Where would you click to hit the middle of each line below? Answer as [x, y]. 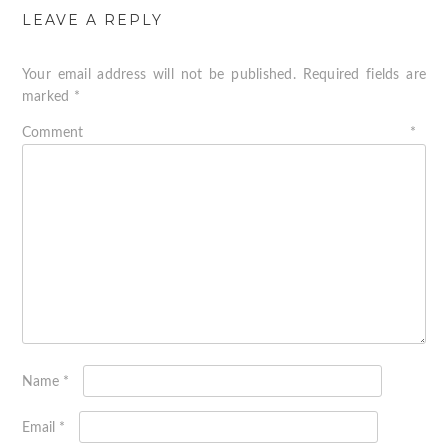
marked [47, 97]
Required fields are [364, 75]
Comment [216, 133]
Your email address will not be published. [158, 75]
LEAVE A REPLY [92, 20]
